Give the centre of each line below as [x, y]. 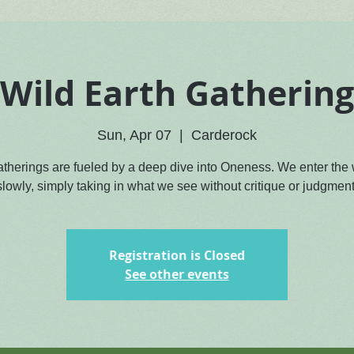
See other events [177, 275]
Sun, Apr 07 [134, 136]
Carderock [224, 136]
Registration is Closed [177, 256]
